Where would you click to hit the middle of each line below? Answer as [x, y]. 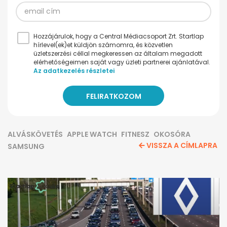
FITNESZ [135, 134]
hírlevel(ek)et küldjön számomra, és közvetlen [103, 45]
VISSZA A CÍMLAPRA [182, 145]
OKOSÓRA [172, 134]
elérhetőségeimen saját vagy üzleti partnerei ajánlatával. [122, 62]
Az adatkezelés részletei [74, 70]
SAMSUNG [26, 146]
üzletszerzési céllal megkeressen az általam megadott [118, 53]
